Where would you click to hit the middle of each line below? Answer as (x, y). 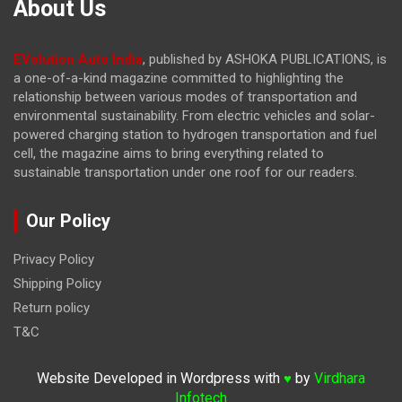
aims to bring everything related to (223, 153)
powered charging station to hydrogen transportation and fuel (195, 134)
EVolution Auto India (78, 59)
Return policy (52, 307)
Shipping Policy (57, 283)
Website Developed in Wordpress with (160, 378)
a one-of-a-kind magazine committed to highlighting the (179, 78)
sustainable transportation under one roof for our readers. (185, 172)
